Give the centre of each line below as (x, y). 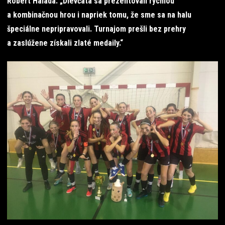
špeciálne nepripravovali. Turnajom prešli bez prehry (96, 29)
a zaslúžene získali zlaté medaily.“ (65, 43)
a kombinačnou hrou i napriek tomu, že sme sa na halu (99, 15)
